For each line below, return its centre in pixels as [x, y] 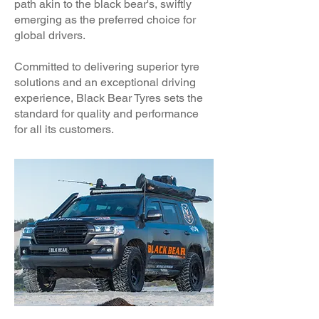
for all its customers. [64, 129]
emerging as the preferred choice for [105, 20]
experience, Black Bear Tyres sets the [109, 98]
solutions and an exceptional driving [105, 82]
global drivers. [50, 35]
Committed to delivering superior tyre [107, 67]
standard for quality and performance [106, 114]
